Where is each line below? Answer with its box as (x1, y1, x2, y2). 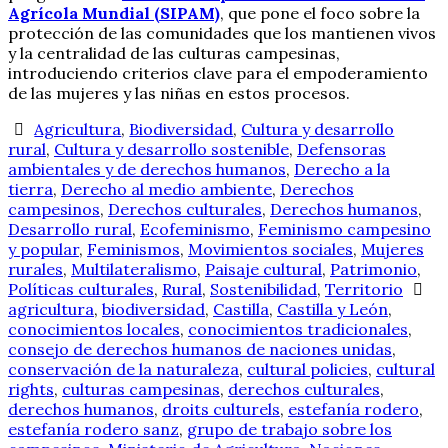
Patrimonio (330, 258, 417, 279)
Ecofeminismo (140, 218, 250, 239)
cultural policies (247, 358, 368, 379)
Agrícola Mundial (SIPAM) (8, 2, 220, 23)
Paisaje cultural (205, 258, 322, 279)
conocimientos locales (8, 318, 180, 339)
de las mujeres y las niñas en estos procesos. (8, 82, 350, 103)
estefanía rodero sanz (8, 418, 179, 439)
